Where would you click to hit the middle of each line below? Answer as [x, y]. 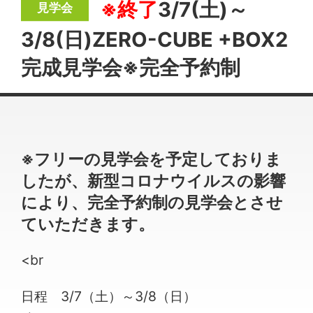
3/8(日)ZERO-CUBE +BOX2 [155, 39]
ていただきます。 [88, 224]
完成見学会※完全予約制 [131, 67]
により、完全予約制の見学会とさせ [152, 202]
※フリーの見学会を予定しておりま [152, 159]
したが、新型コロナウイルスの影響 [154, 180]
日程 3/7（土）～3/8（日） [109, 296]
